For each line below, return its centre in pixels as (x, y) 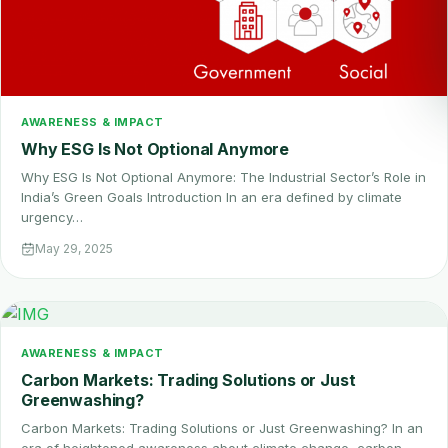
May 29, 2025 (74, 249)
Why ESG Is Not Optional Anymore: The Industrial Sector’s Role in (223, 177)
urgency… (52, 217)
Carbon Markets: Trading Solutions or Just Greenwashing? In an (222, 428)
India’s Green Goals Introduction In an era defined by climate (211, 197)
